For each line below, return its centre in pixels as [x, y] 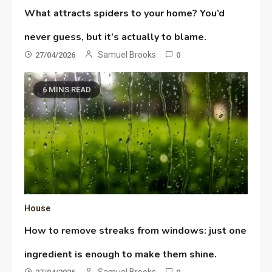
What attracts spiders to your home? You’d [125, 13]
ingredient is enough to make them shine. [121, 254]
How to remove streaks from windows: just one [136, 230]
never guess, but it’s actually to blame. [116, 37]
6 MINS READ [67, 89]
